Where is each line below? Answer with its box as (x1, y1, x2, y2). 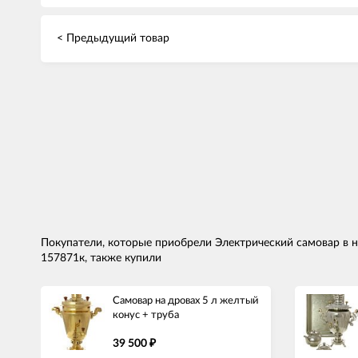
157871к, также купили (41, 252, 161, 264)
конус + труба (113, 309, 179, 320)
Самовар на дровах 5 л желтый (113, 295, 258, 306)
